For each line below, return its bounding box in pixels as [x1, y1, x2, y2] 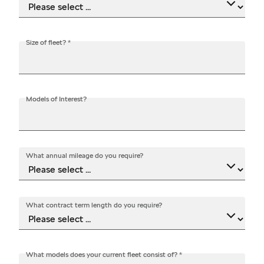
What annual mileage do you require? [26, 151, 143, 160]
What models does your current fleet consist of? [26, 250, 179, 259]
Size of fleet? [26, 38, 68, 47]
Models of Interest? [26, 94, 87, 103]
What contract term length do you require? [26, 200, 162, 209]
